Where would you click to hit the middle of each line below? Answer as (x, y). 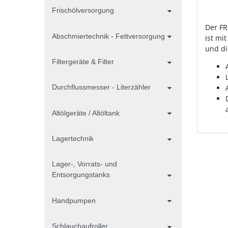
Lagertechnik (73, 139)
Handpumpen (74, 200)
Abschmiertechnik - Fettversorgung (108, 36)
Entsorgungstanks (81, 175)
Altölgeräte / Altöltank (86, 113)
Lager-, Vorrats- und (84, 164)
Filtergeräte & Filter (83, 61)
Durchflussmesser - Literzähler (101, 87)
